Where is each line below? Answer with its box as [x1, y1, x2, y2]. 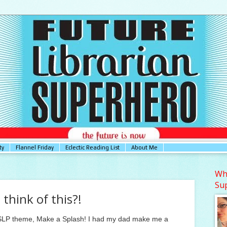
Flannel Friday [16, 144, 54, 150]
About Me [131, 144, 158, 150]
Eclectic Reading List [65, 144, 120, 150]
